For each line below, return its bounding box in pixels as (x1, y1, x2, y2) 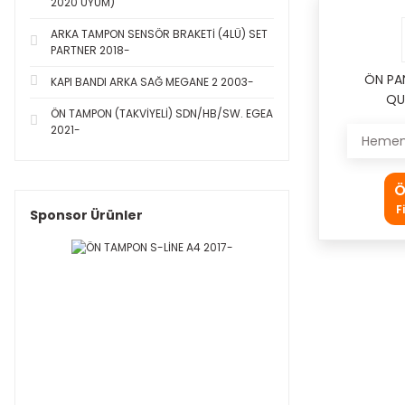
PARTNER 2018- (51, 42, 130, 58)
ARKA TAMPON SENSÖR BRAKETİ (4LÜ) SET (51, 26, 268, 42)
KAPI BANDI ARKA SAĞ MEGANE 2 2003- (51, 74, 254, 89)
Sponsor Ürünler (30, 206, 143, 224)
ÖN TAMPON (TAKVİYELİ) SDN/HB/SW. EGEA (51, 106, 273, 121)
